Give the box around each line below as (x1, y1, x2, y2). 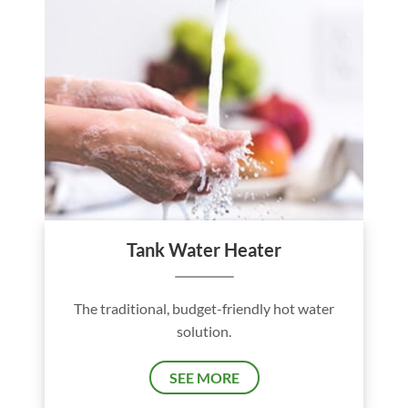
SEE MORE (168, 369, 240, 387)
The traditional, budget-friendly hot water (74, 300, 334, 318)
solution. (177, 322, 231, 341)
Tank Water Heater (127, 239, 281, 261)
